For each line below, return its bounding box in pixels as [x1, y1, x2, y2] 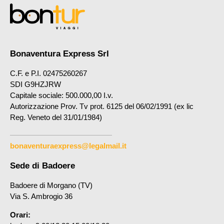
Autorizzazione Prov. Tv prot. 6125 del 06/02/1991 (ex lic [10, 101, 193, 110]
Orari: [10, 210, 30, 219]
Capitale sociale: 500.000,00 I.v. [10, 90, 113, 99]
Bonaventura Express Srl [10, 48, 109, 58]
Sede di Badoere [10, 161, 75, 171]
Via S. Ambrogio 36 [10, 192, 72, 201]
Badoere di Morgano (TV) [10, 181, 92, 190]
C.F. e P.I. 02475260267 [10, 68, 87, 77]
